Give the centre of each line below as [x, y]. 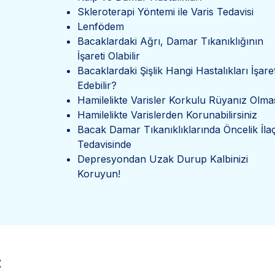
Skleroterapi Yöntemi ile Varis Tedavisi [165, 12]
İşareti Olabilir [108, 56]
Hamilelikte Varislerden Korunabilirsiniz [167, 115]
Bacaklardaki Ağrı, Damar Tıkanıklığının [170, 41]
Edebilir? [97, 85]
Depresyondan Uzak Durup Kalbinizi [162, 159]
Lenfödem [100, 26]
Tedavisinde [104, 144]
